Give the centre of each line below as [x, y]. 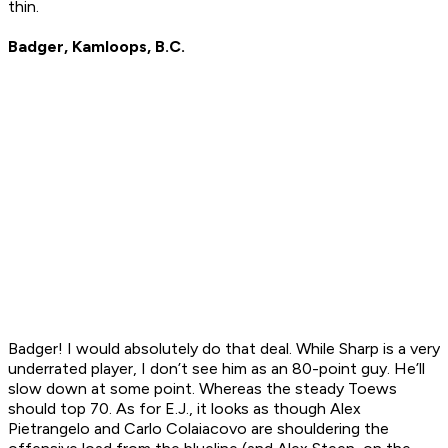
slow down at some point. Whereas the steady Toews [202, 389]
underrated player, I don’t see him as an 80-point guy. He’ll [216, 369]
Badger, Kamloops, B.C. [96, 47]
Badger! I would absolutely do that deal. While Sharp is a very [224, 349]
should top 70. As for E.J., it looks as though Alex [184, 409]
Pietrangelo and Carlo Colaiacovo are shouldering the [198, 429]
